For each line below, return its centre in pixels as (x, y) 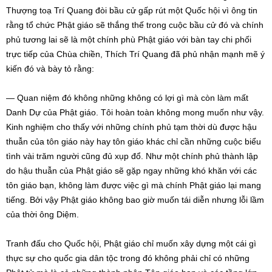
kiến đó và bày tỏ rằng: (50, 69)
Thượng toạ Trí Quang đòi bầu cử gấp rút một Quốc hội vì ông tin (132, 10)
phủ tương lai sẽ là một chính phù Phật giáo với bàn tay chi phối (129, 39)
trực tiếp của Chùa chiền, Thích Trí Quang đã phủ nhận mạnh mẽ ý (135, 54)
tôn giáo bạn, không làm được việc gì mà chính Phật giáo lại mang (134, 185)
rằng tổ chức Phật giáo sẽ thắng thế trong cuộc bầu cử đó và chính (135, 25)
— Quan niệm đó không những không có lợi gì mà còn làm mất (127, 98)
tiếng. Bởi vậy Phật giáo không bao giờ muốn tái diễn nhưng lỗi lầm (135, 200)
